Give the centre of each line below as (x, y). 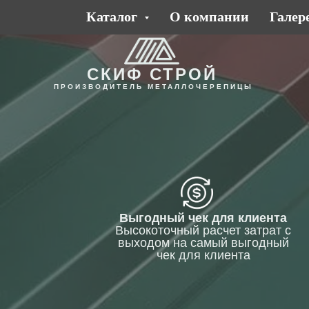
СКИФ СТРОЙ (152, 74)
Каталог (113, 17)
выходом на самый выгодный (203, 243)
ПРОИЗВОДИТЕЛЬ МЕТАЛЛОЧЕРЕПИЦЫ (153, 87)
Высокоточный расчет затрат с (203, 230)
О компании (209, 17)
